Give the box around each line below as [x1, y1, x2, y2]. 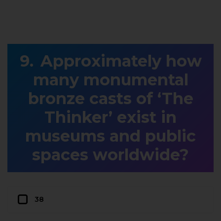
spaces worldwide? [32, 145, 189, 165]
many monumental [33, 70, 188, 90]
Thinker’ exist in [44, 108, 177, 127]
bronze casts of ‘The [28, 89, 193, 109]
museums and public [25, 126, 196, 146]
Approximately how [40, 51, 202, 71]
